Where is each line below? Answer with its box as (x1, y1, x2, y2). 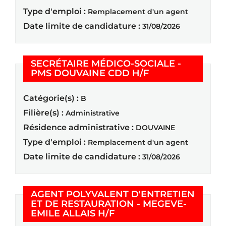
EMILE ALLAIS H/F (31, 207, 115, 219)
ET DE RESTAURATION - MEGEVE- (31, 198, 187, 209)
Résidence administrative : (23, 122, 134, 132)
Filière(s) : (23, 107, 64, 118)
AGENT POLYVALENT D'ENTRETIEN (31, 188, 195, 200)
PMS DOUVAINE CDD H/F (31, 67, 149, 79)
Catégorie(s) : (23, 93, 79, 103)
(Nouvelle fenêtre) (114, 207, 198, 218)
